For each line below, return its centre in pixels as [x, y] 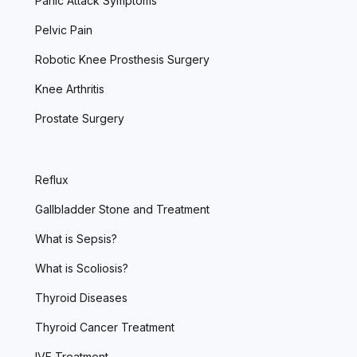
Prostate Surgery [80, 118]
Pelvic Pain [64, 29]
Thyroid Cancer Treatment [105, 327]
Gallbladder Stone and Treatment [122, 209]
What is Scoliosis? [82, 268]
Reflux [52, 179]
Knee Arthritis [70, 88]
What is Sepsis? [76, 238]
